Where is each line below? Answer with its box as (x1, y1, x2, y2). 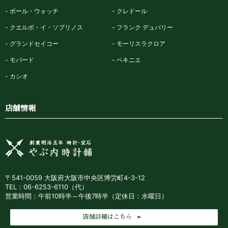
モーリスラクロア (116, 39, 165, 47)
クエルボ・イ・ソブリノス (10, 23, 83, 31)
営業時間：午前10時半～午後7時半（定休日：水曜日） (5, 191, 168, 200)
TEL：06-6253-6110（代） (5, 182, 88, 191)
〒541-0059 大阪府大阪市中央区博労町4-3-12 (5, 173, 145, 182)
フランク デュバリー (116, 23, 173, 31)
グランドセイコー (10, 39, 59, 47)
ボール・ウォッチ (10, 7, 59, 15)
